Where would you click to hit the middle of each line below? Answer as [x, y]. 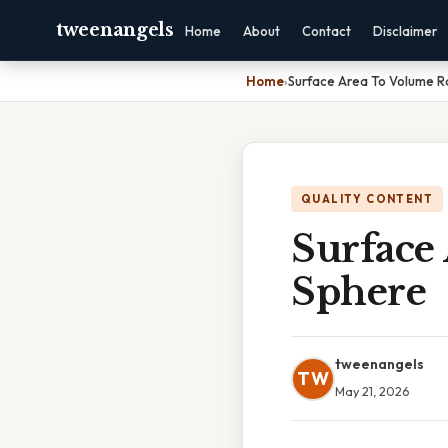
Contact [326, 31]
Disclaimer [404, 31]
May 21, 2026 [372, 391]
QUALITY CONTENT [367, 199]
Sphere [358, 292]
